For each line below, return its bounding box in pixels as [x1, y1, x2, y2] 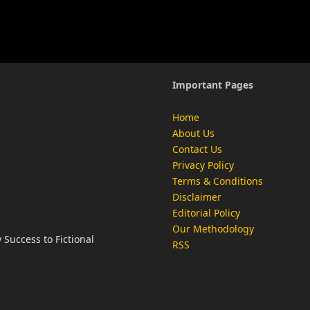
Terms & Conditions [172, 174, 263, 188]
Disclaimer [172, 190, 221, 204]
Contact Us [172, 143, 222, 156]
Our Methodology [172, 222, 254, 236]
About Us [172, 127, 215, 140]
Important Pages [172, 77, 253, 91]
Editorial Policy [172, 206, 240, 220]
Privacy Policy [172, 158, 234, 172]
